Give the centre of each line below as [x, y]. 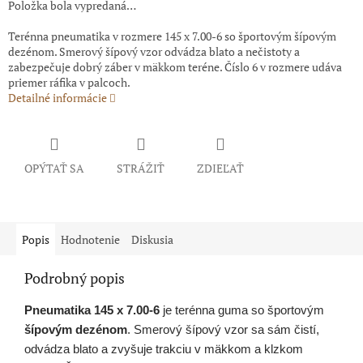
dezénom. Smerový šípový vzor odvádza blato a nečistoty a [154, 52]
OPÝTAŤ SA [54, 169]
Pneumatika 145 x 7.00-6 [92, 310]
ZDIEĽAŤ [220, 169]
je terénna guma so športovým [242, 310]
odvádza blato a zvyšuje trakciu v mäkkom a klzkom [164, 349]
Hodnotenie [90, 240]
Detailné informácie [58, 98]
